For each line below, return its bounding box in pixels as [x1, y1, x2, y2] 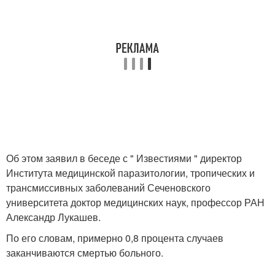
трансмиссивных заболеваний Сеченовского [6, 180, 211, 195]
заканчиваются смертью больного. [6, 246, 163, 260]
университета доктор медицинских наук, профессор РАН [6, 195, 265, 209]
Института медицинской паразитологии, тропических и [6, 166, 255, 180]
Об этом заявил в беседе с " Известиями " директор [6, 151, 242, 165]
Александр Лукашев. [6, 210, 101, 224]
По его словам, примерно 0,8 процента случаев [6, 231, 223, 245]
